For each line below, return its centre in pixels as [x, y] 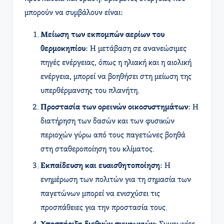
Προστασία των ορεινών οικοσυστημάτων [114, 107]
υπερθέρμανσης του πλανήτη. [90, 91]
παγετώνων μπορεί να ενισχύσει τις [100, 194]
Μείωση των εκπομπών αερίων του [102, 35]
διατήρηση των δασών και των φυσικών [107, 121]
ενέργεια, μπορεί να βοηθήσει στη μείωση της [116, 77]
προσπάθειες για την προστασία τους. [104, 208]
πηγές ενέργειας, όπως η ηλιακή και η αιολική [116, 63]
